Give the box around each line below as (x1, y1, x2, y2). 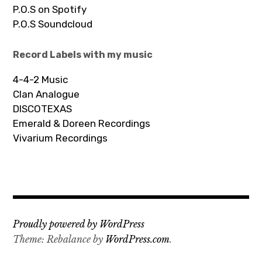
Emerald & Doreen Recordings (13, 117, 151, 129)
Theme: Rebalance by (13, 233, 106, 245)
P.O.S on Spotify (13, 3, 87, 15)
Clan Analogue (13, 88, 80, 100)
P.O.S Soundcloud (13, 18, 93, 30)
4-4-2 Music (13, 73, 68, 85)
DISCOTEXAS (13, 102, 73, 115)
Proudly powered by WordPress (13, 218, 145, 230)
